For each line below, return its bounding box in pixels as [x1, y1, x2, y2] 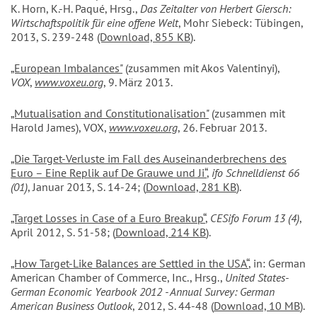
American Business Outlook [11, 299, 132, 313]
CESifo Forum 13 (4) [210, 211, 299, 226]
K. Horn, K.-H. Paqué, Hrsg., [11, 1, 140, 16]
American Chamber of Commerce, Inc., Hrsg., [11, 270, 225, 285]
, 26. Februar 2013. [178, 120, 267, 135]
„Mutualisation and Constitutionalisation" [11, 106, 209, 121]
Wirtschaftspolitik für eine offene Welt [11, 16, 178, 30]
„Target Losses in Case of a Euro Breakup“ [11, 211, 205, 226]
